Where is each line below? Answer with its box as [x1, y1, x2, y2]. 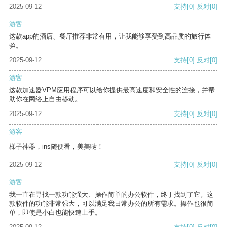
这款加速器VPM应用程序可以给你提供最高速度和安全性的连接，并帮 [9, 86, 215, 94]
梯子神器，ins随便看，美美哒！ [9, 143, 103, 151]
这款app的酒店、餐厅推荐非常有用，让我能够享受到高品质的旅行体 [9, 32, 211, 41]
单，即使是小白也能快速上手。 [9, 209, 101, 217]
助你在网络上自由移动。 [9, 95, 82, 103]
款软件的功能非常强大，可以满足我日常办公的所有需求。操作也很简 [9, 200, 213, 208]
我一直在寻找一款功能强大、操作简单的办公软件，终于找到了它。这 [9, 191, 213, 199]
